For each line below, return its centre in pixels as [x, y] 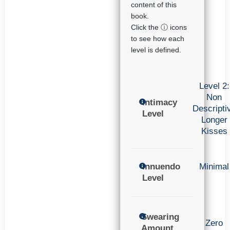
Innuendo [161, 166]
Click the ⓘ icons [159, 27]
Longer [214, 120]
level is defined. [156, 50]
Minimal [214, 166]
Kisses [214, 131]
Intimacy [160, 102]
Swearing [160, 217]
